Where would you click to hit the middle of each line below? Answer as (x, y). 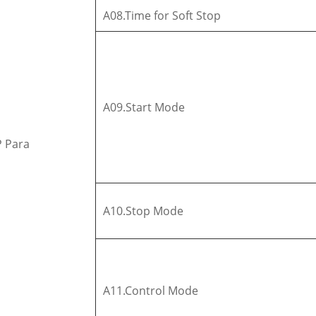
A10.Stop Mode (144, 211)
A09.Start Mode (144, 107)
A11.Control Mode (151, 290)
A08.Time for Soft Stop (162, 15)
